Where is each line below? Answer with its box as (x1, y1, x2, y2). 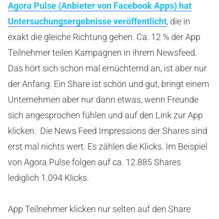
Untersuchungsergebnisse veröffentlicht (8, 16, 167, 27)
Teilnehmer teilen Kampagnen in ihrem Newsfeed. (8, 47, 197, 58)
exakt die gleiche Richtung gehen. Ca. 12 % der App (8, 32, 200, 43)
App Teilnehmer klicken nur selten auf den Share (8, 204, 191, 215)
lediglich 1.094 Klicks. (8, 173, 89, 183)
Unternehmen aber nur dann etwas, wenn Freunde (8, 94, 198, 105)
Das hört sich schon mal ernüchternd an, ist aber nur (8, 63, 207, 74)
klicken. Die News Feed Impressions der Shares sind (8, 126, 207, 136)
